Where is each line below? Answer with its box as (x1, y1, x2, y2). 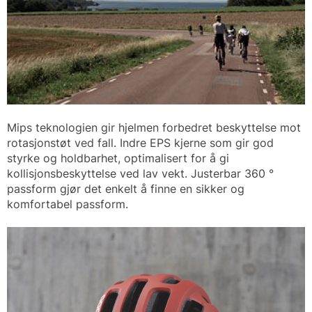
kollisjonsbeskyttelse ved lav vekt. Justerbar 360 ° (7, 166, 274, 181)
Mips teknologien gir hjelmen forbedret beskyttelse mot (7, 120, 301, 135)
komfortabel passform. (7, 197, 128, 212)
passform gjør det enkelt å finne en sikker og (7, 182, 244, 196)
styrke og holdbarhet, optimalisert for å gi (7, 151, 229, 166)
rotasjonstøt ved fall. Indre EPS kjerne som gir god (7, 136, 274, 150)
